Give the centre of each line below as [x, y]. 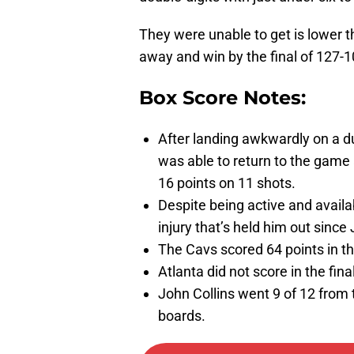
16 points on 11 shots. [227, 183]
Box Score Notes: [222, 98]
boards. [182, 316]
